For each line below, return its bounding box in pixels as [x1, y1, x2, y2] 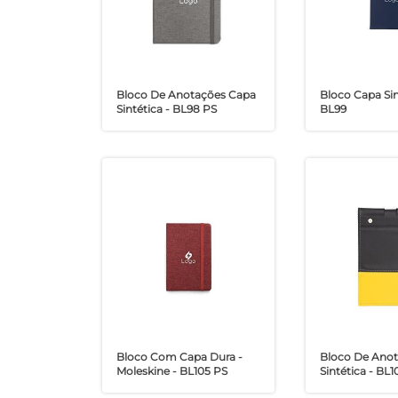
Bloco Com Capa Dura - [115, 349, 243, 363]
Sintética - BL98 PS [115, 102, 217, 116]
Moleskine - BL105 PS [115, 363, 227, 378]
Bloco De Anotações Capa [115, 88, 256, 102]
